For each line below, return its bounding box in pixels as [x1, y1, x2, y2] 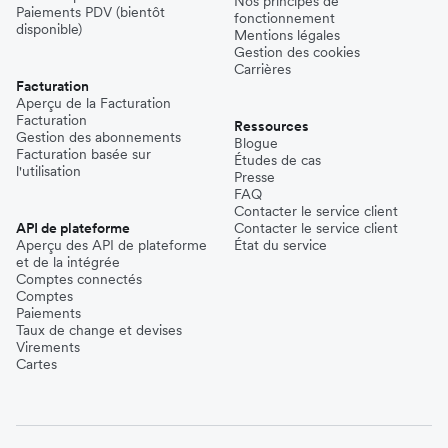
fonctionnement [234, 8, 335, 27]
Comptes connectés [16, 269, 142, 288]
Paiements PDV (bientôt [16, 2, 165, 21]
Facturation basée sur [16, 144, 151, 163]
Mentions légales [234, 25, 340, 44]
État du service [234, 235, 327, 254]
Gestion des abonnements [16, 127, 181, 146]
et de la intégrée [16, 252, 120, 271]
